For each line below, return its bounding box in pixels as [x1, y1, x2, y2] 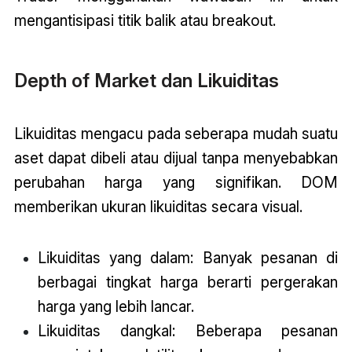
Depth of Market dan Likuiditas [13, 68, 279, 92]
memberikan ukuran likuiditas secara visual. [13, 196, 302, 216]
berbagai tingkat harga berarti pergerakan [37, 273, 339, 292]
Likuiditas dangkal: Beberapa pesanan [37, 321, 339, 341]
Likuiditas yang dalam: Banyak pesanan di [37, 248, 339, 268]
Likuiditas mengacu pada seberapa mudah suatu [13, 123, 339, 143]
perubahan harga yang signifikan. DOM [13, 172, 339, 192]
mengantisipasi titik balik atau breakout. [13, 11, 276, 31]
